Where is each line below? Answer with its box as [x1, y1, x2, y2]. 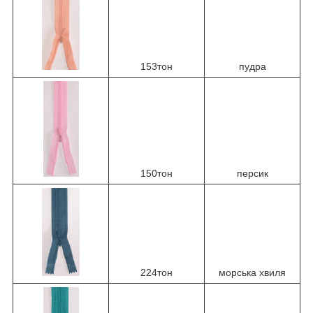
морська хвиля [219, 267, 286, 278]
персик [236, 168, 268, 179]
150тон [140, 168, 173, 179]
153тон [140, 61, 173, 72]
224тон [140, 267, 173, 278]
